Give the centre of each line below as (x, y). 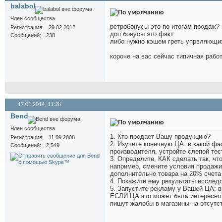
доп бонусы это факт (142, 34)
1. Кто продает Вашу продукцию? (160, 137)
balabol (23, 6)
